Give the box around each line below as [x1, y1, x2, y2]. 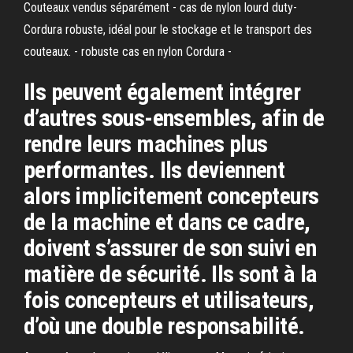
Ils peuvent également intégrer [24, 78, 300, 106]
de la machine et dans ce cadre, [24, 208, 310, 236]
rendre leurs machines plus [24, 130, 268, 158]
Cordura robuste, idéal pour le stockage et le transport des [24, 22, 312, 37]
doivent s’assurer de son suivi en [24, 234, 317, 262]
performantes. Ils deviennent [24, 156, 285, 184]
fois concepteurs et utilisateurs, [24, 286, 314, 314]
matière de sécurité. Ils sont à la [24, 260, 318, 288]
